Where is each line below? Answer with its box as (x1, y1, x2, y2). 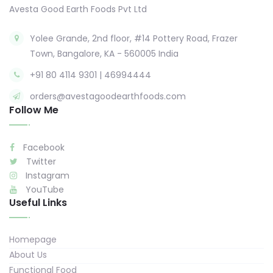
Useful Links (9, 196, 67, 210)
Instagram (23, 169, 69, 182)
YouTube (23, 183, 64, 196)
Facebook (21, 141, 65, 154)
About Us (9, 249, 47, 261)
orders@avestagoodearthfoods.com (30, 90, 186, 103)
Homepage (9, 233, 57, 246)
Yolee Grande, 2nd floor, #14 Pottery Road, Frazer (30, 32, 238, 45)
